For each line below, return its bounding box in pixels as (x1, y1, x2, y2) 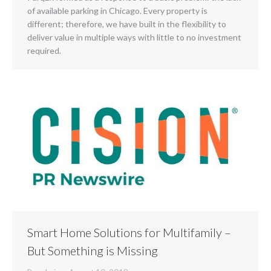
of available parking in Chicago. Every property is (27, 5, 207, 16)
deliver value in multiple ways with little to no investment (27, 31, 241, 42)
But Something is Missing (27, 243, 158, 258)
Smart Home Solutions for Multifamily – (27, 224, 231, 240)
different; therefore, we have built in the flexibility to (27, 18, 226, 29)
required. (27, 45, 61, 56)
